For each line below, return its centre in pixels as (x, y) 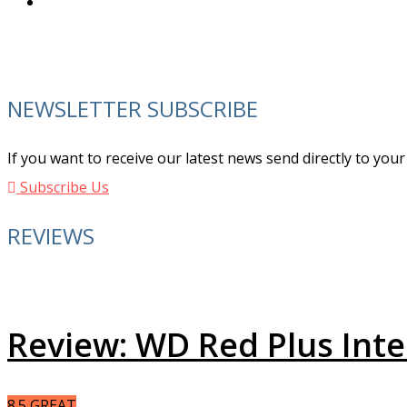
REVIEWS (51, 235)
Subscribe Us (63, 187)
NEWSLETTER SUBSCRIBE (133, 108)
